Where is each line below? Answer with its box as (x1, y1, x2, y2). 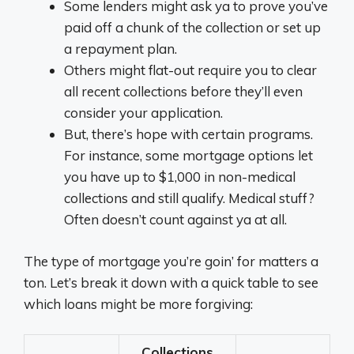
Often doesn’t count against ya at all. (64, 211, 287, 228)
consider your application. (64, 104, 223, 121)
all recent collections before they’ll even (64, 83, 303, 100)
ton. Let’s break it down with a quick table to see (24, 273, 318, 291)
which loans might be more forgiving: (24, 295, 253, 312)
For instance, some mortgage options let (64, 147, 313, 164)
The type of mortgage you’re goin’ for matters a (24, 252, 318, 269)
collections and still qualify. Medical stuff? (64, 190, 314, 206)
